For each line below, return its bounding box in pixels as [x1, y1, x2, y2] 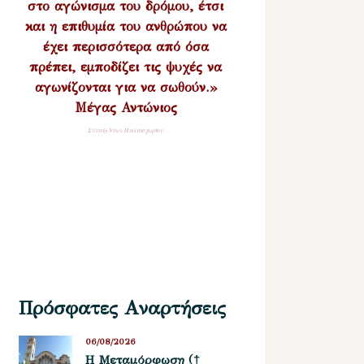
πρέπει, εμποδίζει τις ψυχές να [29, 58, 223, 75]
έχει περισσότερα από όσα [42, 38, 209, 54]
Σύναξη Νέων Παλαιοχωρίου [88, 126, 164, 134]
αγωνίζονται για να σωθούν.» [34, 79, 217, 95]
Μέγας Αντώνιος [74, 99, 177, 115]
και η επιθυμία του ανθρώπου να [24, 18, 227, 34]
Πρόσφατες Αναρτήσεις [19, 295, 227, 320]
